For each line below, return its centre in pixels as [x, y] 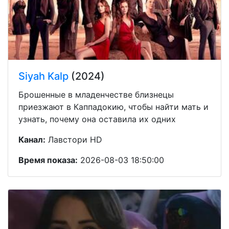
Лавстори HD [74, 139]
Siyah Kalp [43, 76]
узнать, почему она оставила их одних [97, 119]
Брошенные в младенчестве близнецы [96, 94]
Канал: [32, 139]
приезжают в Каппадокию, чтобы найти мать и [113, 107]
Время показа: [48, 160]
